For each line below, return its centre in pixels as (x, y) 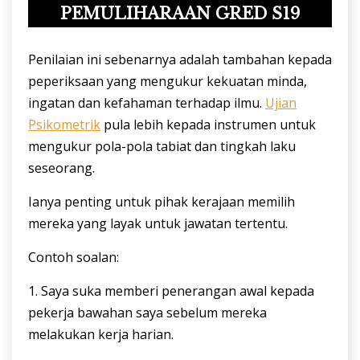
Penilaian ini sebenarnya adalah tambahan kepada (180, 59)
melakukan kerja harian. (101, 334)
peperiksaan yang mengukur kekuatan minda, (168, 81)
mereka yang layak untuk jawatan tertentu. (158, 223)
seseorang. (61, 168)
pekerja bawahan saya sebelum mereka (147, 312)
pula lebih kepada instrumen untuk (208, 124)
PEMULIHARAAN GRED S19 (180, 13)
